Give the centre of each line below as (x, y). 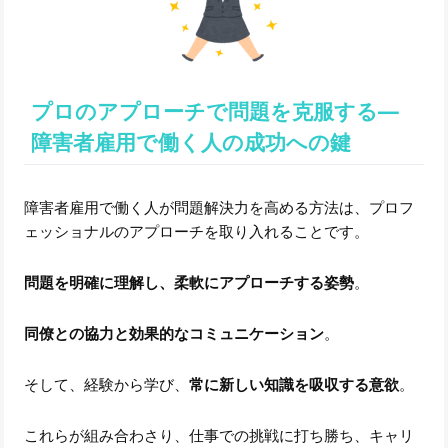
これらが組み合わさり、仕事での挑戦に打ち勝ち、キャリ (219, 436)
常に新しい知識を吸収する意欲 (294, 385)
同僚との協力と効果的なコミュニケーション (174, 334)
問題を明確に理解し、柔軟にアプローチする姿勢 (189, 283)
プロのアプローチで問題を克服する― (214, 111)
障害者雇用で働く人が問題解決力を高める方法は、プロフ (219, 208)
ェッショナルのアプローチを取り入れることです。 (197, 232)
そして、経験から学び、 (107, 385)
